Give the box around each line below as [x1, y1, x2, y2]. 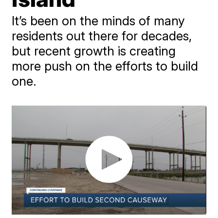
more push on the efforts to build [12, 58, 199, 73]
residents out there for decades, [12, 28, 192, 43]
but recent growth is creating [12, 43, 176, 58]
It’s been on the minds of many [12, 13, 185, 28]
